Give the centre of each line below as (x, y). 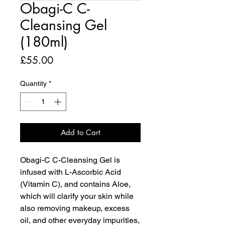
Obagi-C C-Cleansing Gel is (70, 160)
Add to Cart (80, 132)
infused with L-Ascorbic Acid (71, 172)
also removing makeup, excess (75, 208)
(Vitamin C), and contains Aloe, (75, 184)
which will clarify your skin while (77, 196)
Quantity (33, 83)
